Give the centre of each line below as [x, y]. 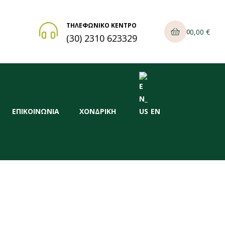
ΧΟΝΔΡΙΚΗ [98, 111]
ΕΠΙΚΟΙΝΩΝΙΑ [35, 111]
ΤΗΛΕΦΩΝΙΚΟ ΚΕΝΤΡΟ [101, 25]
